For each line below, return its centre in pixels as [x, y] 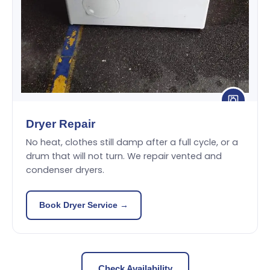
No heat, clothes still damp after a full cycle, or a [132, 142]
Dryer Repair [61, 124]
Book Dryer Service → [84, 205]
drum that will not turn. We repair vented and [124, 156]
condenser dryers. [65, 170]
